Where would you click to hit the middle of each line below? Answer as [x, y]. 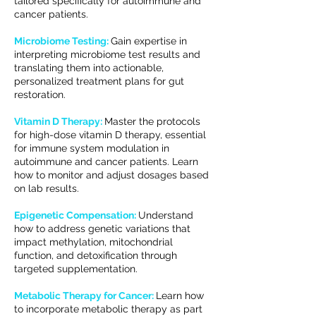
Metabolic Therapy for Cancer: [85, 296]
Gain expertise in [149, 41]
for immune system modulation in [92, 148]
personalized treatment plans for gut [99, 81]
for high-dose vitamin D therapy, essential [110, 135]
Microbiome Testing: [62, 41]
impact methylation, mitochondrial [93, 242]
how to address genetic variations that [102, 229]
